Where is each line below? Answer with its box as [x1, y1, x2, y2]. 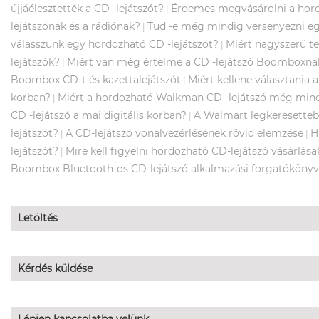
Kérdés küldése [18, 261, 93, 275]
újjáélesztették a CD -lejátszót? [11, 1, 164, 15]
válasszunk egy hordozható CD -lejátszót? [11, 37, 219, 51]
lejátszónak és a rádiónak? [11, 19, 140, 33]
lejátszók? [11, 55, 60, 68]
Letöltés [18, 211, 58, 224]
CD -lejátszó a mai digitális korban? [11, 108, 187, 122]
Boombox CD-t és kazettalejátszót [11, 73, 181, 86]
